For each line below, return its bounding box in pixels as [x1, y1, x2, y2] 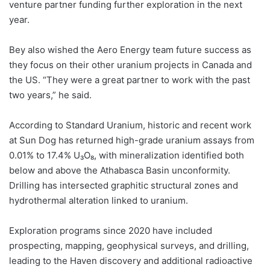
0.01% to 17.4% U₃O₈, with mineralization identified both [9, 149, 244, 162]
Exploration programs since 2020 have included [9, 225, 212, 237]
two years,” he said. [9, 89, 92, 101]
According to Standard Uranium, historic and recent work [9, 119, 251, 131]
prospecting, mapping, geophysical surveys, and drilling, [9, 240, 249, 252]
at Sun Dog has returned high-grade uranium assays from [9, 134, 254, 146]
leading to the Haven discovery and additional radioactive [9, 255, 253, 267]
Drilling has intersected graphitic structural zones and [9, 180, 238, 192]
